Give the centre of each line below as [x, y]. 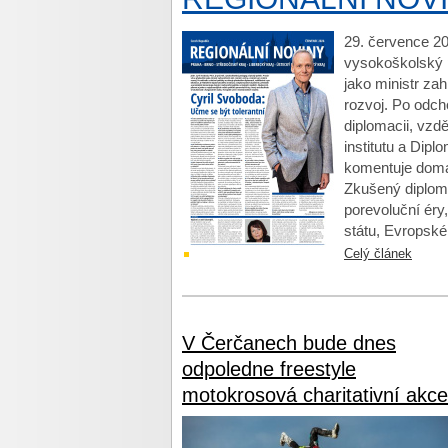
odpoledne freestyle [269, 369]
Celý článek [378, 253]
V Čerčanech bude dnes [289, 343]
